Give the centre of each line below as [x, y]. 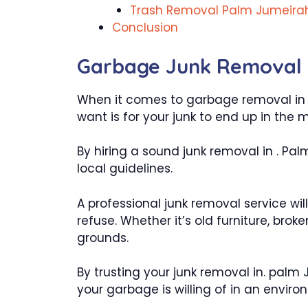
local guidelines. [125, 168]
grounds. [103, 238]
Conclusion [145, 27]
